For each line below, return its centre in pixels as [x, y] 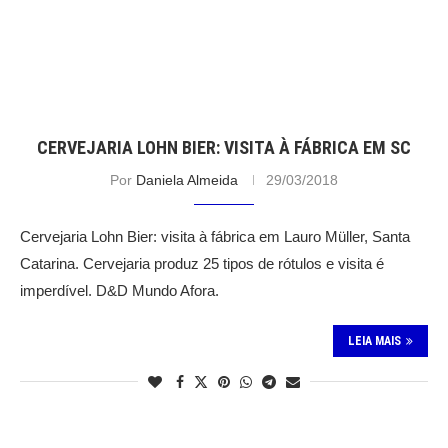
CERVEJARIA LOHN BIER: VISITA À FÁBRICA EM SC [224, 148]
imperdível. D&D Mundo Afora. [119, 291]
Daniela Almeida [187, 180]
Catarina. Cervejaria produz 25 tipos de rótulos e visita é [202, 264]
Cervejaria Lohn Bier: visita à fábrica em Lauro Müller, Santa [215, 237]
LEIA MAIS [374, 341]
